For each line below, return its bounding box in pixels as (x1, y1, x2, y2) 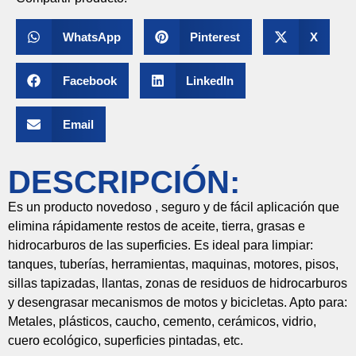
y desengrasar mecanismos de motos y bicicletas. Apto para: (8, 296, 347, 310)
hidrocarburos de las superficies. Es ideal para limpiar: (8, 238, 313, 253)
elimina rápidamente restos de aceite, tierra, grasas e (8, 219, 305, 234)
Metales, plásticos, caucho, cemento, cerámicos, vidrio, (8, 315, 316, 329)
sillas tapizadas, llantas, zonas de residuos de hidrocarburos (8, 277, 347, 291)
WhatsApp (62, 29, 121, 44)
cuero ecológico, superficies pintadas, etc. (8, 334, 243, 348)
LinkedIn (186, 73, 234, 87)
